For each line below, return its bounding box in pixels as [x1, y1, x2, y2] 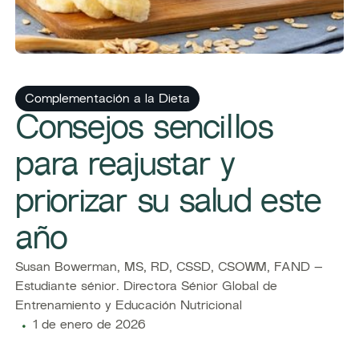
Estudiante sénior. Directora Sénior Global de [15, 281, 278, 293]
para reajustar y [15, 151, 236, 183]
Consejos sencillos [15, 114, 273, 146]
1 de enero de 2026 [33, 320, 147, 332]
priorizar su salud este [15, 188, 322, 220]
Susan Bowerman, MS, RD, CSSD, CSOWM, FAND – [15, 262, 324, 274]
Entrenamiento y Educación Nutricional [15, 301, 243, 313]
